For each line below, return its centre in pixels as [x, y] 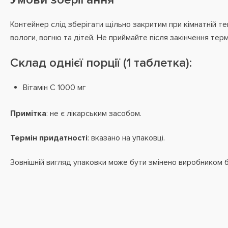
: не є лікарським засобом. [94, 113]
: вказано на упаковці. [126, 138]
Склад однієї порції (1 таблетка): [101, 63]
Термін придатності [49, 138]
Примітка [28, 113]
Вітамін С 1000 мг [54, 88]
